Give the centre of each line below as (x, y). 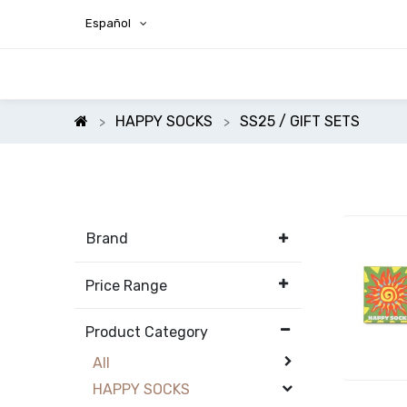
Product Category (147, 332)
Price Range (127, 285)
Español (109, 24)
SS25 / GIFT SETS (300, 121)
